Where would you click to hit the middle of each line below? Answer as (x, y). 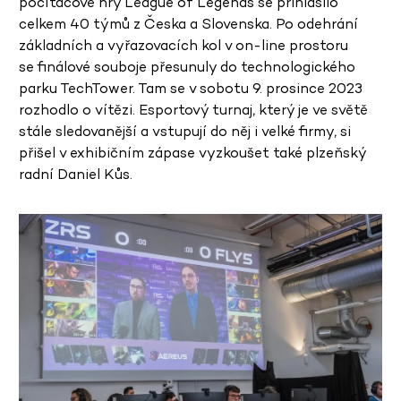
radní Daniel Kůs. (76, 174)
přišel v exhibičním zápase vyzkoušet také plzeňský (192, 152)
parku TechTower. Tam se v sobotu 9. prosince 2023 (191, 88)
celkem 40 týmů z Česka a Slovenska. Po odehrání (188, 23)
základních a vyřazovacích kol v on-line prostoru (183, 45)
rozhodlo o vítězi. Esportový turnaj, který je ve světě (193, 109)
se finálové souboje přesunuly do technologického (187, 66)
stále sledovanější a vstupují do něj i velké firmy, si (185, 131)
